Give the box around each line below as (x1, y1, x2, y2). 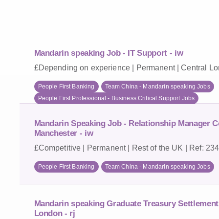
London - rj (34, 208, 75, 218)
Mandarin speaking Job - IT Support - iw (34, 48, 183, 58)
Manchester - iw (34, 128, 93, 138)
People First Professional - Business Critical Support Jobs (38, 94, 195, 102)
